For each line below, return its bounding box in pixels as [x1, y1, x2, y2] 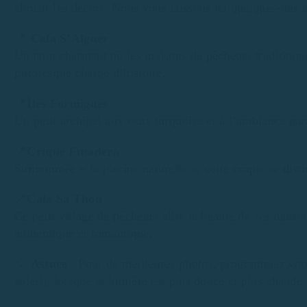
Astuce [30, 257, 68, 271]
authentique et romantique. [14, 226, 153, 241]
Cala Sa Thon [27, 192, 102, 206]
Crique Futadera [27, 144, 119, 158]
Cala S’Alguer [30, 31, 109, 45]
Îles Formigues [27, 96, 108, 110]
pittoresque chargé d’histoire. [14, 65, 167, 79]
